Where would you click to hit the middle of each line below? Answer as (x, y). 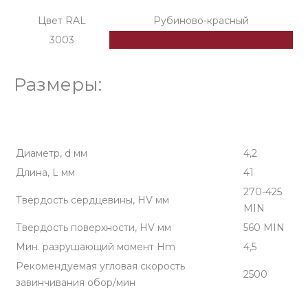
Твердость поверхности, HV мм (93, 228)
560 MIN (264, 228)
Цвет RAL (62, 21)
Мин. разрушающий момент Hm (96, 247)
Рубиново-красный (201, 21)
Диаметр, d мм (52, 153)
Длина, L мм (45, 173)
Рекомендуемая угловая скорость (100, 266)
